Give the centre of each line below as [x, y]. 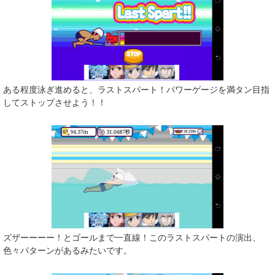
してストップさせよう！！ [55, 103]
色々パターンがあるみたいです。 [68, 251]
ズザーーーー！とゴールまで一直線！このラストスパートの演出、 [132, 238]
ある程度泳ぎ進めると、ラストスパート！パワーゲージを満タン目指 [136, 90]
